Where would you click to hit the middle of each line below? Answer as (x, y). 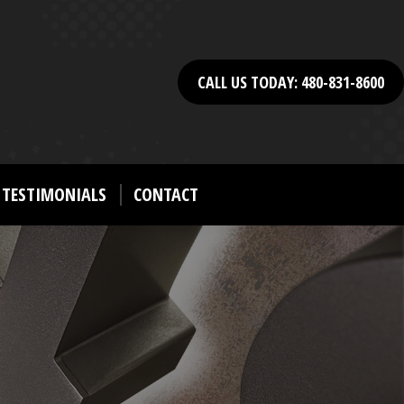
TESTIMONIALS (54, 194)
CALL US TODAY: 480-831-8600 (291, 82)
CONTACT (166, 194)
